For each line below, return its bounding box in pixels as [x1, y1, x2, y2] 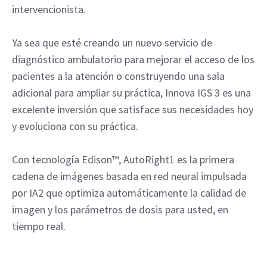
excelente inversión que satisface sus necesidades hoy [12, 103, 253, 116]
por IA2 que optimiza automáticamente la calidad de [12, 186, 246, 200]
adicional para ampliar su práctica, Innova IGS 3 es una [12, 86, 251, 100]
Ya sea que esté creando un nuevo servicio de [12, 36, 212, 49]
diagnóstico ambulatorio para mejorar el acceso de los [12, 52, 254, 66]
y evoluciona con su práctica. [12, 119, 138, 133]
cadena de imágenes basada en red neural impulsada [12, 169, 247, 183]
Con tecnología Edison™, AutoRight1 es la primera [12, 153, 234, 166]
